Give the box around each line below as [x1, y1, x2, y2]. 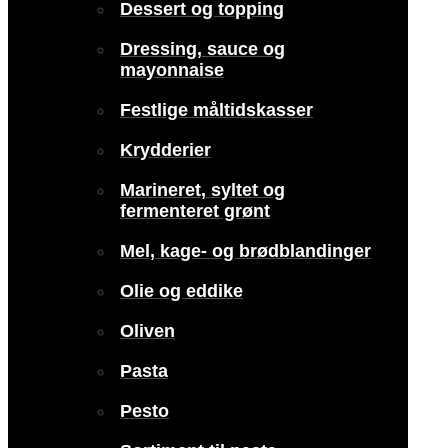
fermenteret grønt [120, 200, 270, 221]
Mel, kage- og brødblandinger [120, 240, 371, 261]
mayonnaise [120, 59, 224, 80]
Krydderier [120, 139, 211, 160]
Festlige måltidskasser [120, 99, 313, 120]
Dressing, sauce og [120, 38, 285, 59]
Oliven [120, 320, 175, 341]
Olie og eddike [120, 280, 243, 301]
